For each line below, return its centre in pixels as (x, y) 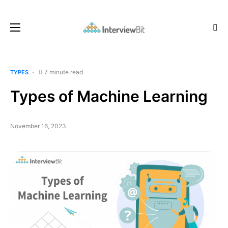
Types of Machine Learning (109, 96)
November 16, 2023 (38, 126)
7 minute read (64, 72)
